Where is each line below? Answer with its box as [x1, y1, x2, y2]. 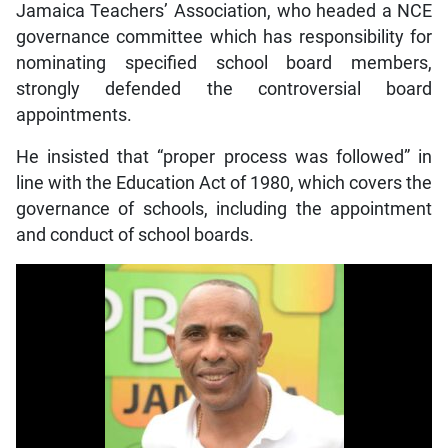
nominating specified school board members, [15, 53, 433, 74]
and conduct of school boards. [15, 225, 254, 246]
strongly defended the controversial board [15, 79, 433, 100]
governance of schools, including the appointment [15, 199, 433, 220]
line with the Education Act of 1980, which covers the [15, 173, 433, 194]
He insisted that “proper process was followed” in [15, 147, 433, 168]
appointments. [15, 105, 132, 126]
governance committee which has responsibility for [15, 27, 433, 48]
